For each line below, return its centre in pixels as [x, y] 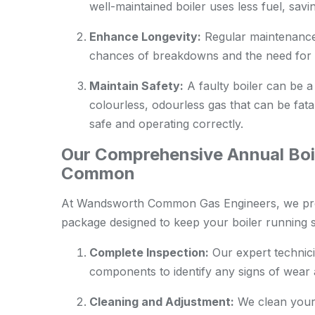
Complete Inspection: [149, 252]
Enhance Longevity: [145, 37]
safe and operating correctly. [166, 124]
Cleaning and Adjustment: [162, 302]
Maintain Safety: [136, 86]
